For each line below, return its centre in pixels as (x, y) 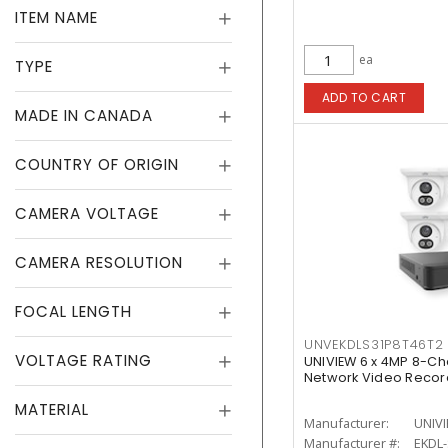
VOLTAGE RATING (83, 360)
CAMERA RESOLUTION (99, 262)
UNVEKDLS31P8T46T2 (373, 344)
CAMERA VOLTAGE (87, 213)
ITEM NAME (56, 17)
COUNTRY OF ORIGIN (97, 164)
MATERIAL (52, 409)
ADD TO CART (364, 97)
